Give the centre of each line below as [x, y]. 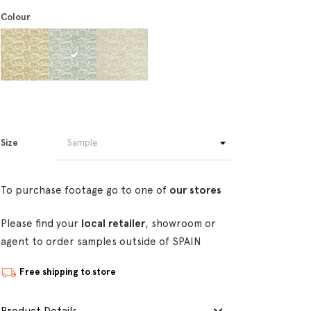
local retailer [113, 224]
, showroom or [180, 224]
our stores [195, 190]
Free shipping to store [68, 272]
